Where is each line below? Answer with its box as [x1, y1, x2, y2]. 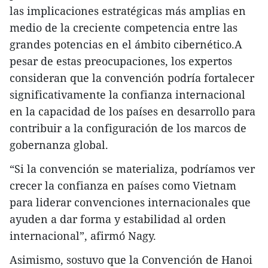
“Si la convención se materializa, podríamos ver [10, 161, 255, 176]
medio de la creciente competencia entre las [10, 20, 237, 35]
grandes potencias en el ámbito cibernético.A [10, 36, 242, 51]
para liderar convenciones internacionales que [10, 194, 251, 209]
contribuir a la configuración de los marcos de [10, 120, 246, 135]
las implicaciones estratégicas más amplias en [10, 3, 246, 18]
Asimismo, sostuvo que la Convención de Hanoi [10, 252, 252, 267]
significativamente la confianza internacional [10, 87, 245, 102]
